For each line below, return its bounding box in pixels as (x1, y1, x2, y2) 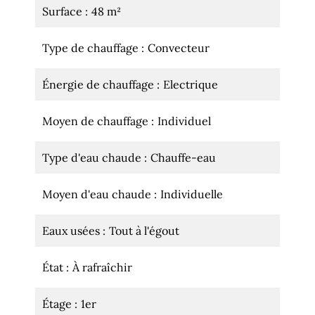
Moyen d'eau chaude (42, 187, 154, 201)
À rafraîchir (72, 260, 132, 274)
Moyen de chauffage (42, 114, 151, 128)
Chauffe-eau (150, 150, 216, 165)
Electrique (163, 77, 218, 91)
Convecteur (148, 41, 210, 55)
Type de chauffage (42, 41, 141, 55)
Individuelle (160, 187, 223, 201)
